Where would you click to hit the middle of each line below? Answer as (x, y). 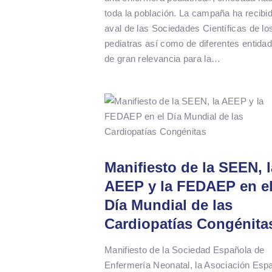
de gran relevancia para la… (163, 58)
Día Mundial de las (168, 205)
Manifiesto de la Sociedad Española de (185, 250)
